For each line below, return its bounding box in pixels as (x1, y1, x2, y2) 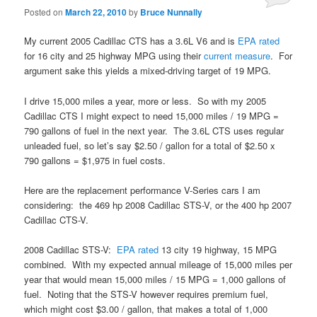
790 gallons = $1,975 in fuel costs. (24, 153, 166, 167)
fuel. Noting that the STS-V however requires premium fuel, (24, 287, 269, 301)
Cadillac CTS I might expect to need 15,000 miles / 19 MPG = (24, 108, 279, 122)
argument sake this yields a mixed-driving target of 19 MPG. (24, 64, 272, 78)
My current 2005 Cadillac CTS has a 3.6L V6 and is (24, 34, 238, 48)
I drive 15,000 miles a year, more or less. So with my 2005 (24, 93, 267, 108)
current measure (204, 49, 271, 63)
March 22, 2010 (65, 6, 127, 19)
